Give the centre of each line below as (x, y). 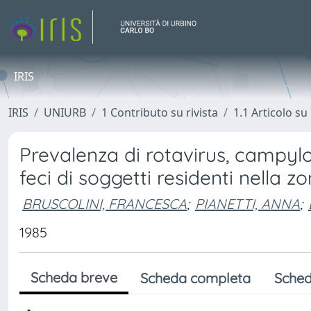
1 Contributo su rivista (160, 112)
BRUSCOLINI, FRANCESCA (104, 203)
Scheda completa (195, 278)
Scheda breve (74, 277)
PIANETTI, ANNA (247, 203)
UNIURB (65, 112)
